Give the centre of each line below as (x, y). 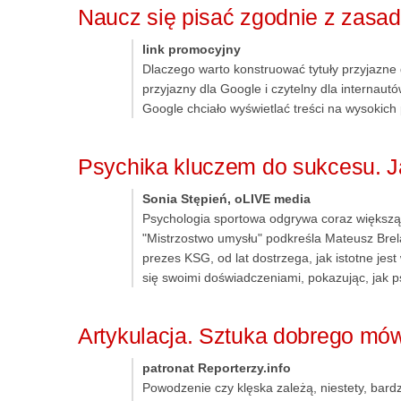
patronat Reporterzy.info (217, 368)
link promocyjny (192, 50)
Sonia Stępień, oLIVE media (226, 199)
